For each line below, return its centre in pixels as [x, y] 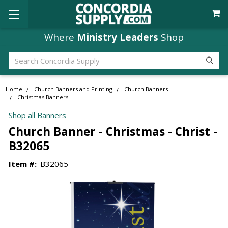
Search [20, 57]
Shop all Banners [37, 115]
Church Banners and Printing [74, 89]
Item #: [22, 164]
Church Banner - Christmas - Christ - [113, 131]
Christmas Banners [43, 97]
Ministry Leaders [118, 37]
